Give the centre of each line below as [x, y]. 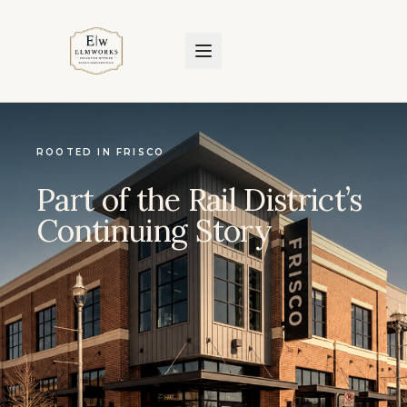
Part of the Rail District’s [199, 199]
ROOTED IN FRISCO [101, 152]
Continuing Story [154, 230]
